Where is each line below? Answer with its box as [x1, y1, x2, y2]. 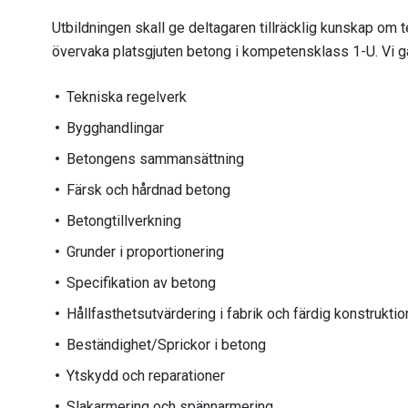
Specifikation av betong [66, 274, 216, 291]
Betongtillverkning [66, 212, 181, 229]
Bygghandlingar [66, 119, 164, 137]
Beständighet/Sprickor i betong [66, 336, 266, 353]
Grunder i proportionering [66, 243, 224, 260]
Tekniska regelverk [66, 88, 187, 106]
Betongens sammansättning [66, 150, 244, 168]
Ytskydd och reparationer [66, 367, 225, 384]
